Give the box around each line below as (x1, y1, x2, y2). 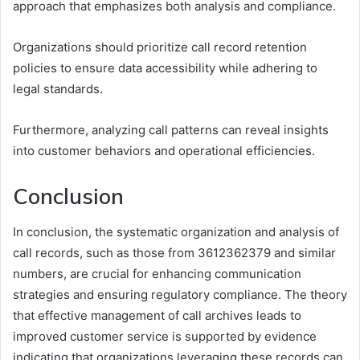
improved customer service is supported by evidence (13, 329, 317, 345)
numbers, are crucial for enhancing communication (13, 266, 301, 282)
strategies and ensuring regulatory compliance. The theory (13, 287, 347, 303)
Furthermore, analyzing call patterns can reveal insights (13, 121, 329, 137)
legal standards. (13, 80, 103, 96)
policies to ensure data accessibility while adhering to (13, 59, 317, 76)
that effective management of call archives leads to (13, 308, 301, 324)
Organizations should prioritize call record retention (13, 39, 307, 55)
